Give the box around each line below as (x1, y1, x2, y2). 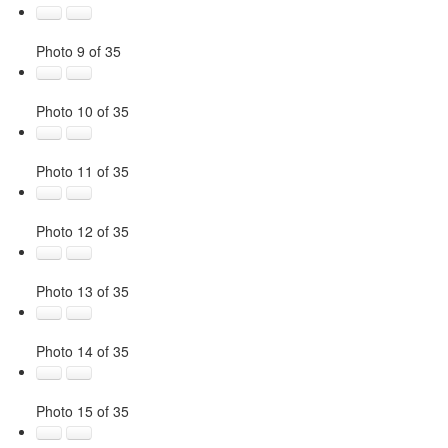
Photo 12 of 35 (35, 220, 129, 241)
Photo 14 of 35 (35, 340, 129, 361)
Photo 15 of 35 (35, 400, 129, 421)
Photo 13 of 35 (35, 280, 129, 301)
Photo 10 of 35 (35, 100, 129, 121)
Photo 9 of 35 (35, 40, 121, 61)
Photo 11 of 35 (35, 160, 129, 181)
